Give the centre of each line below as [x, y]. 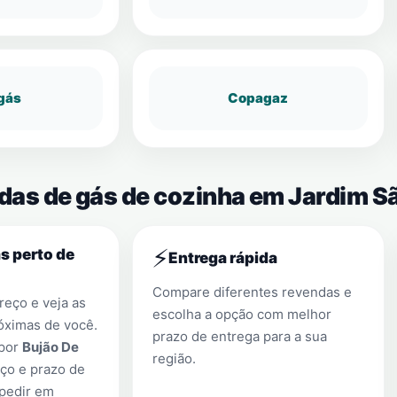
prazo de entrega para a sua [240, 336]
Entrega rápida [223, 258]
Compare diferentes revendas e [252, 292]
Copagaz [258, 98]
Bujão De [50, 347]
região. [174, 358]
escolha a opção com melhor [242, 314]
